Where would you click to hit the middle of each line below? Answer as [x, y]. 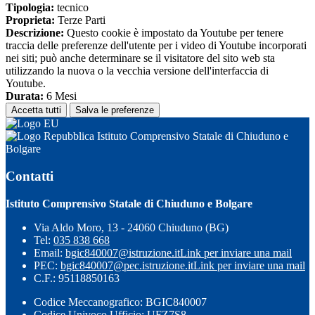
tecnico [71, 8]
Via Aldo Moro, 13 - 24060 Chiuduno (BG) [131, 227]
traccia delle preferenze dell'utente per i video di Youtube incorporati [156, 46]
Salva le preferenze [115, 110]
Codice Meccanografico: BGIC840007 [120, 302]
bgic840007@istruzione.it [123, 252]
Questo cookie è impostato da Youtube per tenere [174, 33]
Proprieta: [30, 20]
